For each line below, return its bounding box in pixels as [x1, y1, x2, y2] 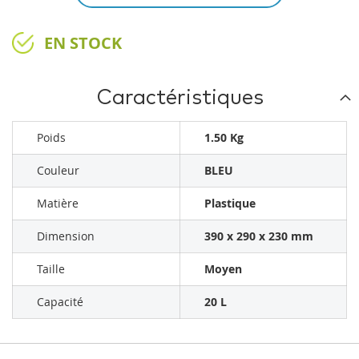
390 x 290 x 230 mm [204, 228, 313, 244]
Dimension [37, 228, 95, 244]
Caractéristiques [95, 87, 264, 108]
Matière [37, 195, 79, 211]
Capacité [37, 293, 83, 309]
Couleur [37, 162, 79, 178]
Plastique [204, 195, 256, 211]
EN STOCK [44, 31, 122, 54]
